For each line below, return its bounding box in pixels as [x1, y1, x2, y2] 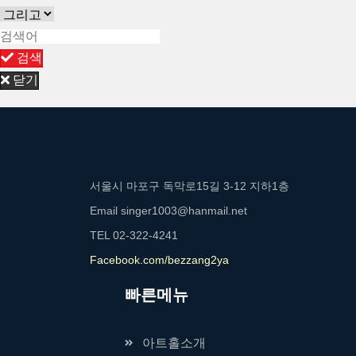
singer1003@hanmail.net [121, 204, 247, 218]
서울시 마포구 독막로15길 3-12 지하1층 [90, 180, 289, 193]
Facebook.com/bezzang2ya [90, 253, 229, 267]
